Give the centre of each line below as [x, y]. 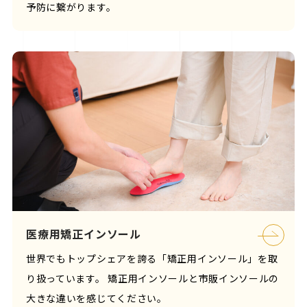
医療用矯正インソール [83, 234]
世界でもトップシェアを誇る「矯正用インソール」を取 [152, 259]
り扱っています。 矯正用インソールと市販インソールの [152, 279]
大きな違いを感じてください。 [96, 298]
